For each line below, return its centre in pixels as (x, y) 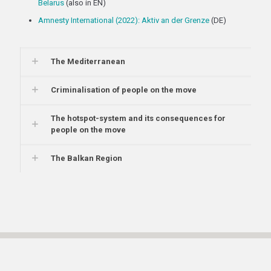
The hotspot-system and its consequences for (138, 118)
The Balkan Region (87, 158)
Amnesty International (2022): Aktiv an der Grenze (124, 20)
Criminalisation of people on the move (124, 90)
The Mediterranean (88, 61)
